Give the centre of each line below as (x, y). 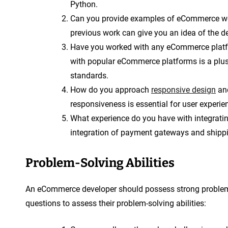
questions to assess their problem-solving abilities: (116, 203)
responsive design (183, 90)
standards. (89, 75)
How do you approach (111, 90)
